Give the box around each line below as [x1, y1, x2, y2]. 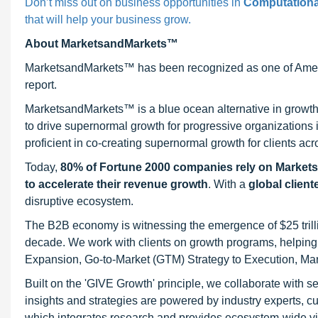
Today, [25, 161, 60, 173]
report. [25, 79, 57, 91]
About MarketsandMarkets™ [25, 38, 178, 50]
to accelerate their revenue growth [25, 178, 208, 190]
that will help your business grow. [25, 13, 191, 26]
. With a [208, 178, 248, 190]
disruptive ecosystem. [25, 195, 133, 207]
